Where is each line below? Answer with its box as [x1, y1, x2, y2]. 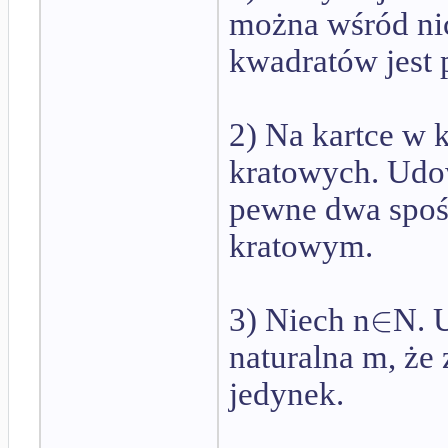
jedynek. [229, 376, 344, 413]
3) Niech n [229, 302, 370, 339]
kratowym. [229, 228, 373, 265]
